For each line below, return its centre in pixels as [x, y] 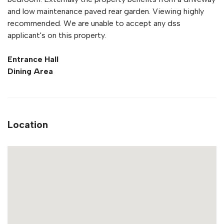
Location [28, 125]
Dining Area [30, 71]
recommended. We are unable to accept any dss [94, 23]
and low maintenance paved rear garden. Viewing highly [106, 11]
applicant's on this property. [57, 35]
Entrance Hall [33, 59]
